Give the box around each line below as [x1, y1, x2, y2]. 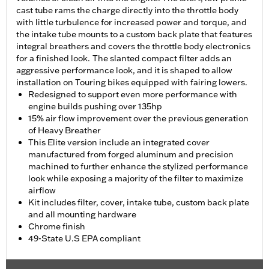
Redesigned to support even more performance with [28, 89, 237, 100]
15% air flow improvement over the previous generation [28, 113, 249, 124]
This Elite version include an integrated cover [28, 137, 210, 148]
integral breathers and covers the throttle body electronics [16, 41, 250, 52]
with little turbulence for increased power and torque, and [16, 17, 247, 28]
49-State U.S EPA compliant [28, 233, 141, 244]
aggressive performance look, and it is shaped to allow [16, 65, 232, 76]
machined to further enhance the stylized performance [28, 161, 248, 172]
